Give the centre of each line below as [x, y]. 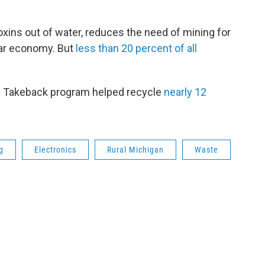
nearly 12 [185, 92]
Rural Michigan [135, 150]
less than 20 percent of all [136, 48]
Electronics [55, 150]
